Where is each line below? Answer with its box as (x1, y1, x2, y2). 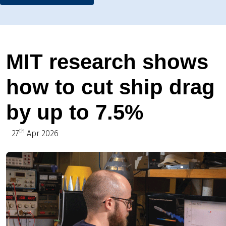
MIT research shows (6, 49, 208, 74)
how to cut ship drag (6, 75, 215, 99)
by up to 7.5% (6, 100, 143, 124)
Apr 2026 (25, 128, 59, 138)
